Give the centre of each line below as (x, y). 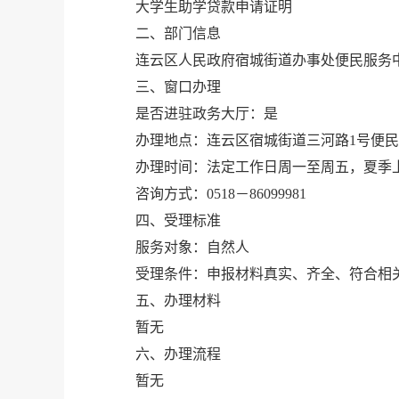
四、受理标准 (178, 220)
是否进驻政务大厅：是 (207, 114)
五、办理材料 (178, 301)
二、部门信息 (178, 33)
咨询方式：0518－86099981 (221, 194)
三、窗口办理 (178, 87)
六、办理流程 (178, 354)
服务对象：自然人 (192, 247)
